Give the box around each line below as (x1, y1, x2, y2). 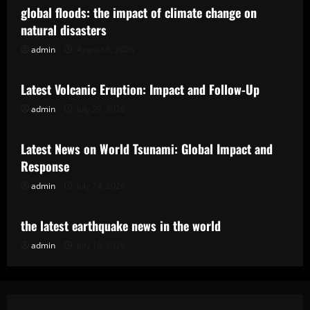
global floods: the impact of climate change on (21, 3, 257, 21)
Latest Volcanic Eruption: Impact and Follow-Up (21, 80, 259, 98)
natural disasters (21, 21, 107, 39)
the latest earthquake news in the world (21, 217, 221, 235)
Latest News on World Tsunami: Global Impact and (21, 140, 273, 158)
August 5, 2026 (75, 44, 134, 55)
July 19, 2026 (75, 239, 125, 251)
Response (21, 157, 69, 175)
